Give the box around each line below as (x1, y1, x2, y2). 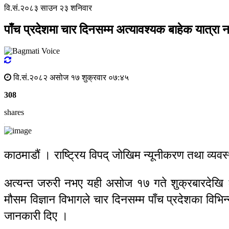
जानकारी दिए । (4, 210, 68, 223)
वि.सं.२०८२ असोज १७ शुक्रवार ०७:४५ (11, 73, 129, 82)
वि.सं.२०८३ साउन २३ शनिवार (4, 3, 92, 12)
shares (4, 108, 24, 117)
